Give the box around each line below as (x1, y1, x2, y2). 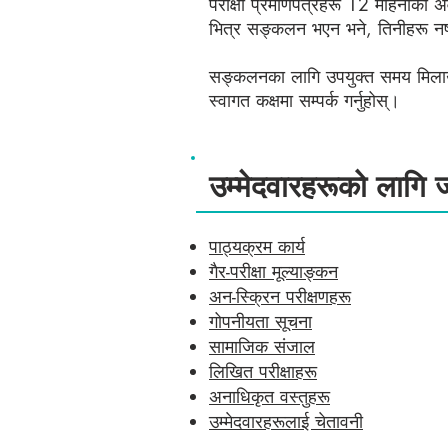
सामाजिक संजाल (209, 334, 315, 358)
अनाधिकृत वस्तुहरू (209, 384, 330, 408)
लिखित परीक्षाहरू (209, 359, 317, 383)
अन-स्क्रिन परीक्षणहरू (209, 284, 351, 308)
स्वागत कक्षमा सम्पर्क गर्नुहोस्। (209, 88, 400, 112)
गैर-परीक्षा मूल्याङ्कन (209, 259, 338, 283)
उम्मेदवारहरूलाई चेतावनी (209, 409, 363, 433)
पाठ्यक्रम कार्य (209, 234, 305, 258)
